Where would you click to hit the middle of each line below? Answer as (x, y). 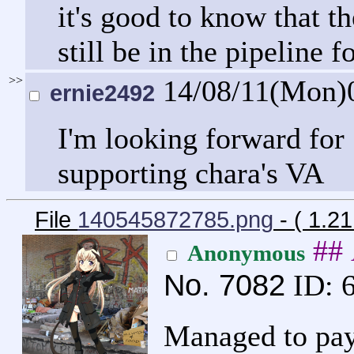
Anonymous (246, 253)
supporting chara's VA (191, 173)
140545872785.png (175, 220)
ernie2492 (102, 94)
